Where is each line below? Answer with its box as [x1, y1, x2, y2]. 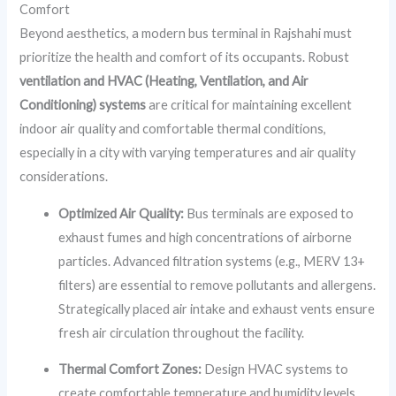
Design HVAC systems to [202, 362, 349, 377]
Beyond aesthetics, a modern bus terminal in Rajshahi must [19, 26, 353, 42]
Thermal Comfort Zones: [58, 362, 202, 377]
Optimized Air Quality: [58, 205, 185, 221]
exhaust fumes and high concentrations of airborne [58, 229, 353, 245]
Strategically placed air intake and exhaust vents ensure [58, 301, 376, 316]
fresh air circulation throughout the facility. [58, 324, 305, 340]
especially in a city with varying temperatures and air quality [19, 145, 356, 161]
